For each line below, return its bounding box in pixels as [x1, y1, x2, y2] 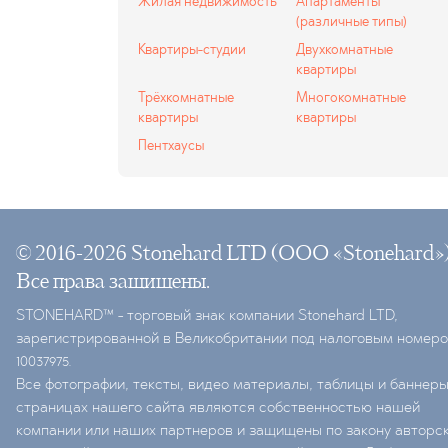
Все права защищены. [16, 272, 210, 293]
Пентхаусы [138, 139, 204, 153]
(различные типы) [295, 15, 407, 29]
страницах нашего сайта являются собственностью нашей [16, 400, 420, 416]
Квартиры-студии [138, 43, 246, 57]
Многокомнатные [295, 91, 406, 105]
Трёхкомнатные [138, 91, 234, 105]
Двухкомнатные [295, 43, 393, 57]
